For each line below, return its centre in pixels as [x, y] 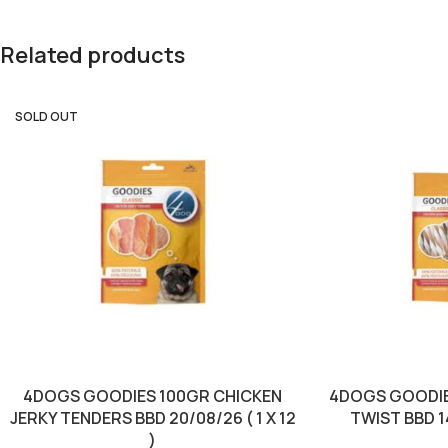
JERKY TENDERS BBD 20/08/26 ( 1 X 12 [152, 418]
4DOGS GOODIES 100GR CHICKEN [153, 396]
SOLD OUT [46, 116]
